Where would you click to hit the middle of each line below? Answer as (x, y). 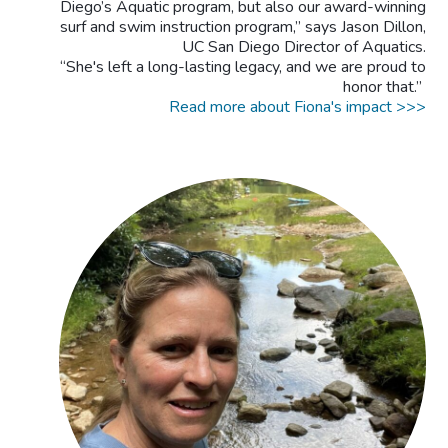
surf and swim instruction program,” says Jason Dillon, (242, 26)
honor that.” (384, 86)
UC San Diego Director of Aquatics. (303, 46)
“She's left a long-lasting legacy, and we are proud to (242, 66)
